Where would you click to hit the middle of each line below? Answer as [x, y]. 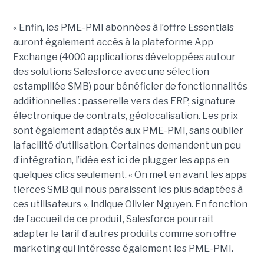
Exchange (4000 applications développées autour [124, 57]
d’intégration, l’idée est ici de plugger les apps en [121, 160]
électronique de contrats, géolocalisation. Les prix [125, 116]
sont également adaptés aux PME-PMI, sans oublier [128, 131]
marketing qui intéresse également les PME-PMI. [124, 249]
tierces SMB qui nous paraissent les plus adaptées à [128, 190]
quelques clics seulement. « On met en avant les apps [130, 175]
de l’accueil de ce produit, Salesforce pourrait [113, 219]
